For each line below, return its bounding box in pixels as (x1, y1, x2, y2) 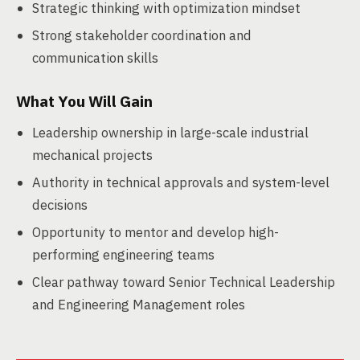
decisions (32, 196, 88, 214)
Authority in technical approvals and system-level (32, 174, 329, 191)
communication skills (32, 49, 158, 67)
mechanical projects (32, 146, 153, 164)
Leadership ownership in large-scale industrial (32, 124, 309, 141)
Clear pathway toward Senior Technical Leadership (32, 273, 335, 291)
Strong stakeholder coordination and (32, 27, 252, 44)
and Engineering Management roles (32, 296, 245, 313)
